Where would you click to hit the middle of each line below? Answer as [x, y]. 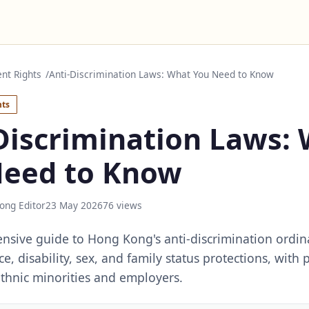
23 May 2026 [74, 205]
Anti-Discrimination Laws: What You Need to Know [161, 74]
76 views [122, 205]
